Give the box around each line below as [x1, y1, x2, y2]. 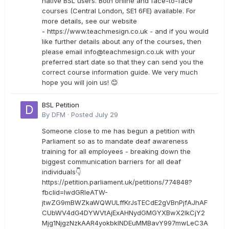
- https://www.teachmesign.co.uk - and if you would [42, 27, 209, 36]
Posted [71, 110, 95, 119]
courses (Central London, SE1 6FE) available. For [42, 7, 196, 15]
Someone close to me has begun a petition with [42, 127, 195, 135]
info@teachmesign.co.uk [84, 48, 164, 56]
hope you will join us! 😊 [42, 78, 118, 87]
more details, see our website [42, 17, 137, 26]
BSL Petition [42, 101, 79, 109]
